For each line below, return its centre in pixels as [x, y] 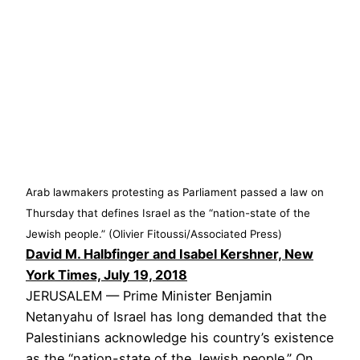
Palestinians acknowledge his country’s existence [180, 337]
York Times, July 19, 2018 [106, 274]
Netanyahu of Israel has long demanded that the [176, 316]
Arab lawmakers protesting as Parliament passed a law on [175, 192]
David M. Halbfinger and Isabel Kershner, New [170, 254]
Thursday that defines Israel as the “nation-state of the [168, 213]
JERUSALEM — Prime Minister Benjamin [149, 295]
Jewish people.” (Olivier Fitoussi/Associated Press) [154, 233]
